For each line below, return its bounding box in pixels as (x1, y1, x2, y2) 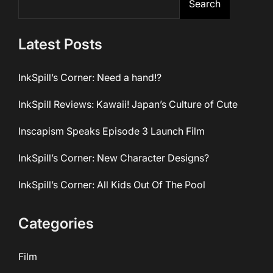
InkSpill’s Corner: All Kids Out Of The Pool (18, 179, 205, 191)
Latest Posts (18, 35, 102, 54)
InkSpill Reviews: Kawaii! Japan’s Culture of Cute (18, 98, 238, 111)
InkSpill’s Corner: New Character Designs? (18, 152, 209, 165)
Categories (18, 214, 94, 233)
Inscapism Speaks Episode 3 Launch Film (18, 125, 205, 138)
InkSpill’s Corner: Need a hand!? (18, 71, 161, 84)
